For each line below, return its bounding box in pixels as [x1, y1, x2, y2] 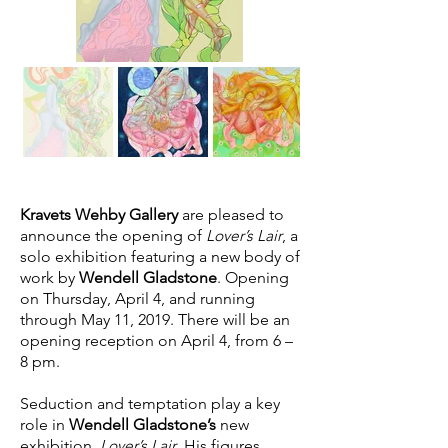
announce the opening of [20, 226, 206, 245]
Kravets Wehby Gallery [20, 205, 178, 224]
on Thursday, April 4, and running [20, 289, 255, 308]
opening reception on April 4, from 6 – [20, 331, 293, 350]
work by [20, 268, 79, 287]
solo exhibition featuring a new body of [20, 247, 300, 266]
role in [20, 415, 69, 434]
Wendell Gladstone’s [69, 415, 216, 434]
